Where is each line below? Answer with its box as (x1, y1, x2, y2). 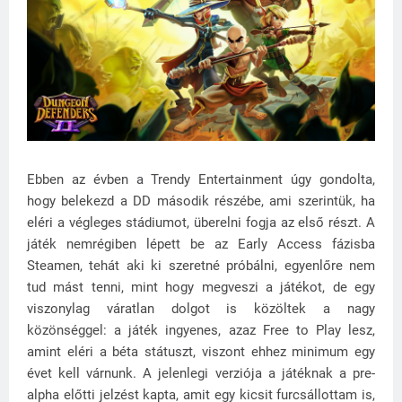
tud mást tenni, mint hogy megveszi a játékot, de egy (27, 278, 375, 295)
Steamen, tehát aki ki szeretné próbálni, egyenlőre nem (27, 257, 375, 274)
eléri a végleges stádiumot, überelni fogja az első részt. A (27, 214, 375, 231)
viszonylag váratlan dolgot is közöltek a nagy (27, 300, 375, 317)
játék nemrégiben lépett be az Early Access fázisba (27, 235, 375, 252)
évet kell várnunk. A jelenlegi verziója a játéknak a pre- (27, 364, 375, 381)
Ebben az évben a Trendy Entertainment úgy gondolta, (27, 170, 375, 188)
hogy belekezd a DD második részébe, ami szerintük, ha (27, 192, 375, 209)
